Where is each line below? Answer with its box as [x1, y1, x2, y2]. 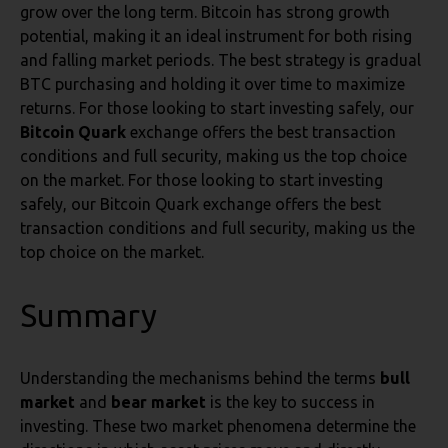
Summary [20, 297, 157, 333]
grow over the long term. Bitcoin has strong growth [20, 3, 390, 21]
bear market [111, 393, 206, 411]
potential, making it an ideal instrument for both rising [20, 27, 412, 45]
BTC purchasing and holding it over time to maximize [20, 75, 405, 93]
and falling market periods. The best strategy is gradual [20, 51, 421, 69]
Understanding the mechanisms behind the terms [20, 369, 380, 387]
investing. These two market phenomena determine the [20, 417, 416, 435]
